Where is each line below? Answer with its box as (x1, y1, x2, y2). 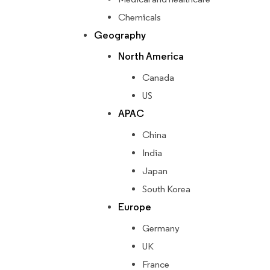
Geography (94, 29, 146, 42)
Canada (142, 72, 174, 84)
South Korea (142, 183, 190, 195)
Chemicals (118, 11, 161, 24)
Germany (142, 222, 180, 234)
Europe (118, 201, 151, 214)
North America (118, 50, 184, 63)
